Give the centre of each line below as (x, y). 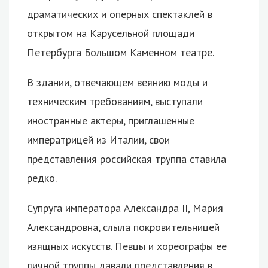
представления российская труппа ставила (127, 159)
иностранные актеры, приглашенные (111, 120)
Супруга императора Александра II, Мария (125, 208)
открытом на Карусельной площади (111, 33)
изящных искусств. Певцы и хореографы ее (127, 246)
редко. (42, 178)
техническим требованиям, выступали (115, 101)
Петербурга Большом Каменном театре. (121, 52)
